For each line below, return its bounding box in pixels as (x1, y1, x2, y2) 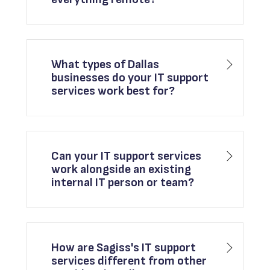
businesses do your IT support (51, 71, 209, 86)
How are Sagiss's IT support (51, 240, 196, 256)
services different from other (51, 254, 207, 269)
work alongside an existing (51, 162, 192, 177)
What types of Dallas (51, 57, 160, 72)
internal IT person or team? (51, 175, 195, 190)
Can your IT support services (51, 149, 202, 164)
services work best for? (51, 84, 175, 99)
